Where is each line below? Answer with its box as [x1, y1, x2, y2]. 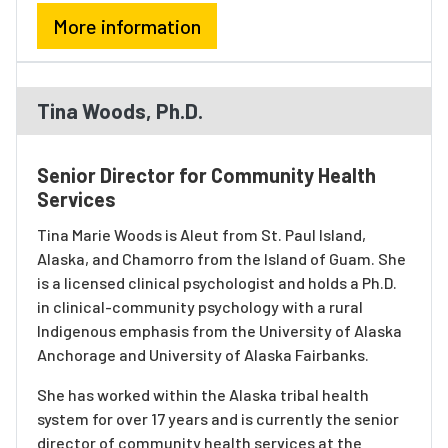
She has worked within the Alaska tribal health [37, 385, 369, 404]
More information [53, 14, 201, 38]
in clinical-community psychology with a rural [37, 297, 363, 316]
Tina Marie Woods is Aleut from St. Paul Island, [37, 225, 366, 244]
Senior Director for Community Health [37, 163, 376, 187]
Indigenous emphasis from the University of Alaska [37, 321, 402, 340]
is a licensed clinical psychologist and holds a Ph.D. [37, 273, 397, 292]
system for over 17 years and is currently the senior [37, 409, 399, 428]
